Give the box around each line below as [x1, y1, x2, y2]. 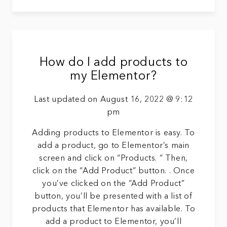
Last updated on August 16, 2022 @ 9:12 [34, 95, 193, 104]
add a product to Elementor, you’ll [45, 217, 182, 226]
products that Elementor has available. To [31, 205, 196, 213]
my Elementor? [70, 70, 157, 83]
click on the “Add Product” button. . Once [32, 167, 195, 175]
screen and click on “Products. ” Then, [39, 154, 188, 163]
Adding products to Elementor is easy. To [32, 129, 195, 137]
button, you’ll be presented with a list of [34, 192, 193, 201]
